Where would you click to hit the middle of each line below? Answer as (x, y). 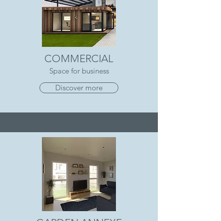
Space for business (79, 71)
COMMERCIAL (79, 58)
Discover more (79, 88)
